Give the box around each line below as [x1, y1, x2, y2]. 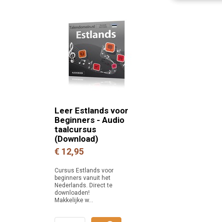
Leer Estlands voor [55, 106, 128, 115]
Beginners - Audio [55, 115, 124, 125]
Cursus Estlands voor [55, 167, 113, 174]
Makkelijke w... [55, 197, 93, 204]
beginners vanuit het [55, 174, 111, 181]
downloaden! [55, 189, 90, 196]
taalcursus [55, 124, 96, 134]
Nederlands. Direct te [55, 182, 112, 189]
